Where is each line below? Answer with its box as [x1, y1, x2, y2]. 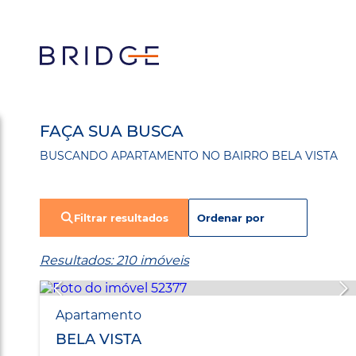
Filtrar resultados [74, 211, 168, 224]
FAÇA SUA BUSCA [40, 122, 184, 141]
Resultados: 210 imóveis [40, 253, 189, 269]
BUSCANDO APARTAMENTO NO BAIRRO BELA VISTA [40, 149, 338, 164]
